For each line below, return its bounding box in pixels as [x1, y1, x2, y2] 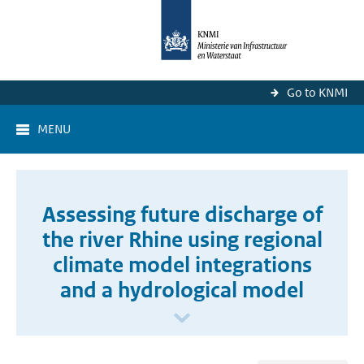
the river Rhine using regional [41, 227, 323, 253]
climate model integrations [52, 252, 312, 278]
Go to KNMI [287, 84, 348, 100]
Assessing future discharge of [41, 201, 323, 227]
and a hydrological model [60, 277, 304, 303]
